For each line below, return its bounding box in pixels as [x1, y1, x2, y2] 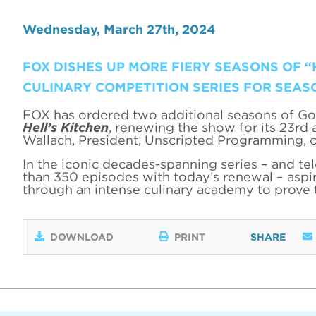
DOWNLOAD [50, 231, 114, 243]
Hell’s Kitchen [23, 120, 109, 135]
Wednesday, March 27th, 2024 [23, 22, 215, 37]
